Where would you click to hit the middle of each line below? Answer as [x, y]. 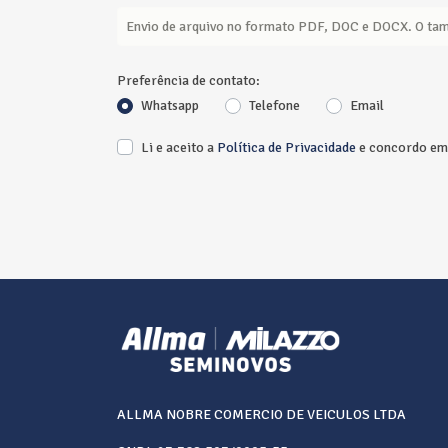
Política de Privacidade [286, 147]
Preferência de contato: [188, 80]
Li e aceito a [179, 147]
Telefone [274, 105]
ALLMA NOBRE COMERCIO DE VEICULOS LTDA [261, 415]
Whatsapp [170, 105]
